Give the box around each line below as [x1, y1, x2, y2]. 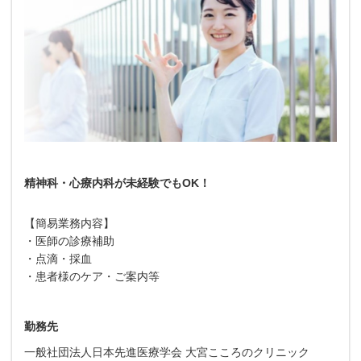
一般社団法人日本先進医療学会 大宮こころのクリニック [24, 345, 309, 359]
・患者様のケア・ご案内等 [24, 269, 160, 283]
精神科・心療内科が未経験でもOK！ [24, 176, 210, 189]
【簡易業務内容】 [24, 216, 114, 230]
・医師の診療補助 [24, 234, 114, 247]
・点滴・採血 [24, 251, 92, 265]
